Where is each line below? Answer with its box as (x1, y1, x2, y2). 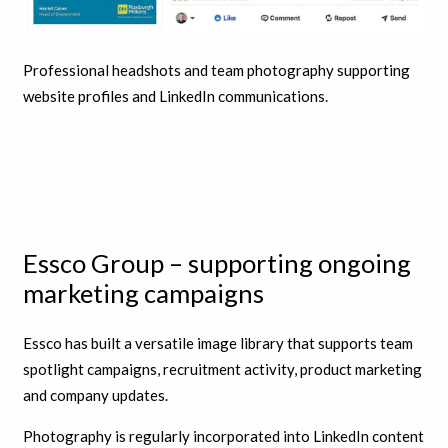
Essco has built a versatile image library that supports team (22, 334, 413, 353)
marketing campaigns (22, 277, 264, 308)
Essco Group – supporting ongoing (22, 247, 411, 278)
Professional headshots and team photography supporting (22, 61, 410, 80)
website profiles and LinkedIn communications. (22, 87, 328, 106)
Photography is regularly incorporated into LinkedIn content (22, 427, 424, 446)
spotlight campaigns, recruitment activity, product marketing (22, 360, 422, 379)
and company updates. (22, 386, 168, 405)
